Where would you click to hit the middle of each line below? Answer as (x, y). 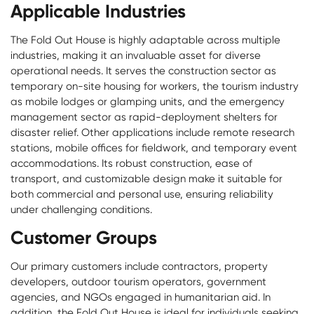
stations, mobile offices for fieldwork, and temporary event (154, 148)
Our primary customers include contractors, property (139, 267)
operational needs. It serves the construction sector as (143, 71)
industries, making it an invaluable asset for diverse (136, 56)
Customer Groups (84, 238)
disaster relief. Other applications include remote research (152, 133)
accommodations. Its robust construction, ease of (131, 164)
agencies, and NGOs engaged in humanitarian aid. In (141, 298)
